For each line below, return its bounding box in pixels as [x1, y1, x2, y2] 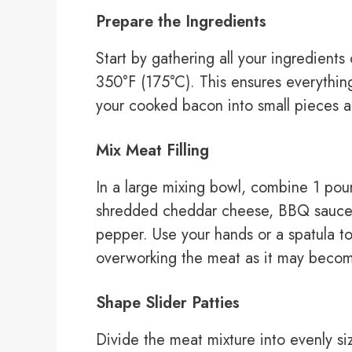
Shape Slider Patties [96, 291, 240, 315]
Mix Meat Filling [96, 139, 209, 163]
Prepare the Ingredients [96, 10, 266, 34]
